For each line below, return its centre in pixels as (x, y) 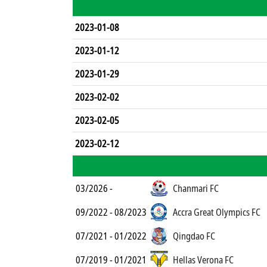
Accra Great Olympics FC (217, 212)
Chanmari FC (196, 188)
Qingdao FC (194, 236)
